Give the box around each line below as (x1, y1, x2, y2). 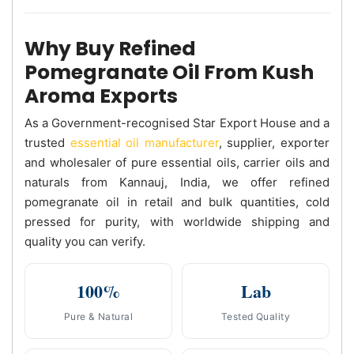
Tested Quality (220, 310, 291, 322)
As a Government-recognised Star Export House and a (24, 115, 330, 130)
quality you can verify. (24, 233, 145, 249)
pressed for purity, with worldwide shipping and (24, 213, 330, 229)
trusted (24, 134, 70, 150)
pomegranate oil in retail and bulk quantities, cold (24, 194, 330, 209)
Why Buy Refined (24, 34, 196, 62)
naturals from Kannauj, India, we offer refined (24, 174, 330, 190)
